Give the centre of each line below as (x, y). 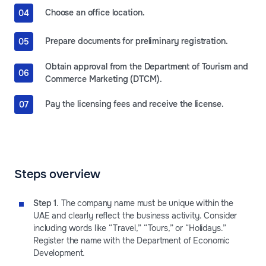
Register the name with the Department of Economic (132, 240)
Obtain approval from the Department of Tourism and (147, 66)
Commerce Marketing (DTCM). (104, 79)
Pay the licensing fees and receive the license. (134, 104)
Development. (59, 253)
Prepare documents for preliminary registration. (137, 41)
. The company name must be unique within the (145, 203)
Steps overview (58, 174)
